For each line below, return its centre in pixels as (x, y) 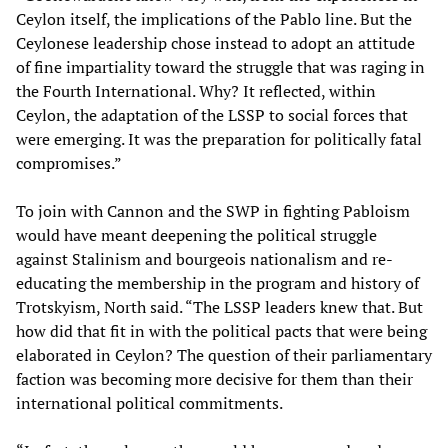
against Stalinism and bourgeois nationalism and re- (204, 258)
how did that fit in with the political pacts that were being (221, 330)
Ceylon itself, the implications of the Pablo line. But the (214, 18)
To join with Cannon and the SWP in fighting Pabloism (213, 210)
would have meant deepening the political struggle (196, 234)
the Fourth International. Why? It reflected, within (196, 90)
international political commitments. (149, 402)
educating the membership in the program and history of (217, 282)
